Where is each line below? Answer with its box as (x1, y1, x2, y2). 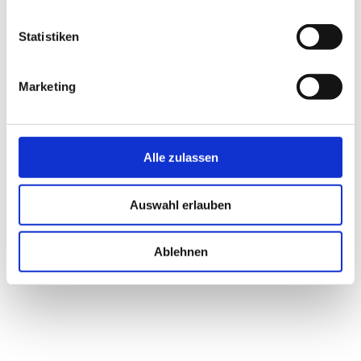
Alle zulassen (143, 150, 218, 164)
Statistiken (19, 29, 80, 44)
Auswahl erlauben (130, 197, 231, 212)
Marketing (19, 79, 76, 93)
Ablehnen (153, 244, 208, 259)
